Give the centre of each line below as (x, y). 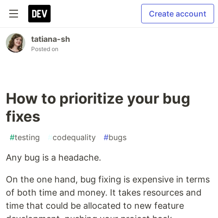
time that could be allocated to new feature (95, 206)
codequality (74, 137)
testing (27, 137)
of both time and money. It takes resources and (104, 192)
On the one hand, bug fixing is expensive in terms (108, 179)
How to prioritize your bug (98, 98)
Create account (178, 14)
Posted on (45, 49)
